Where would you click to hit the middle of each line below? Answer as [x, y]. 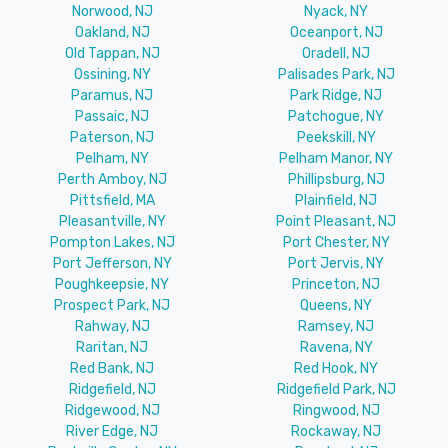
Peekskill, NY [336, 137]
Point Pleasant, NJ [336, 221]
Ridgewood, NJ [112, 410]
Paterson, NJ [112, 137]
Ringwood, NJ [336, 410]
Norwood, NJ [112, 11]
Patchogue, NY [336, 116]
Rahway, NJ [112, 326]
